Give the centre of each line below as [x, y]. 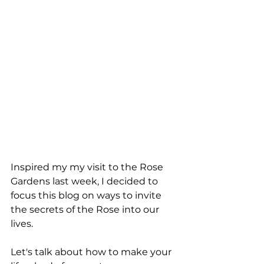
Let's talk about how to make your [92, 252]
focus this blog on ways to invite [87, 196]
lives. [23, 224]
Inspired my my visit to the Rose [88, 167]
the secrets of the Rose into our [86, 210]
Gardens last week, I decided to [85, 181]
